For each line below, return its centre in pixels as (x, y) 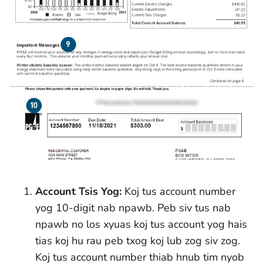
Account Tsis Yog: (80, 192)
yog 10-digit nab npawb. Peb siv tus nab (133, 208)
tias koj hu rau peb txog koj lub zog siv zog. (138, 241)
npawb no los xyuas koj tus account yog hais (141, 225)
